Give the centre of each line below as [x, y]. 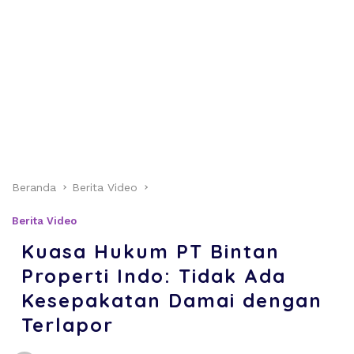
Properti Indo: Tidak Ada [154, 275]
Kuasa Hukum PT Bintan [151, 251]
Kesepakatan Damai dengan [172, 300]
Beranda [34, 187]
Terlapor [68, 324]
